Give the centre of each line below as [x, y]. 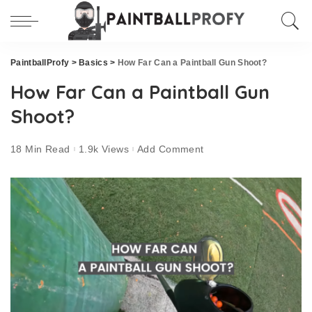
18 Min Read [40, 149]
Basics [93, 63]
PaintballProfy [40, 63]
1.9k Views [104, 149]
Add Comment [171, 149]
